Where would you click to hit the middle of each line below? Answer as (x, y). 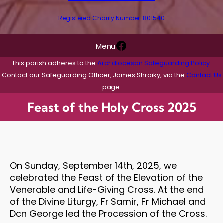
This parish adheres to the (55, 63)
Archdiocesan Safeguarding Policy (153, 63)
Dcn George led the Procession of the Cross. (108, 213)
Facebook (144, 45)
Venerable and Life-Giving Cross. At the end (107, 189)
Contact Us (204, 75)
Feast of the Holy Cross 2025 (111, 107)
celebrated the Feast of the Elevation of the (106, 177)
